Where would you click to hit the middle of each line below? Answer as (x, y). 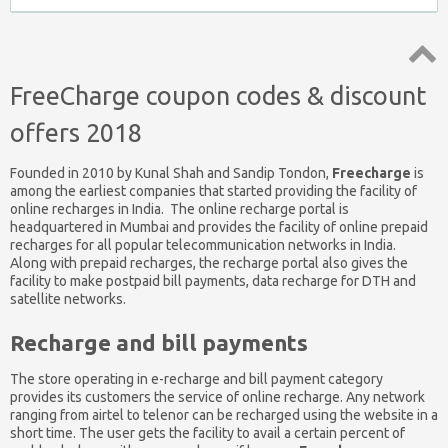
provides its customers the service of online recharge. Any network (217, 397)
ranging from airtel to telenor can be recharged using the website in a (224, 415)
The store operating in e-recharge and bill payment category (196, 379)
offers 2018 (76, 132)
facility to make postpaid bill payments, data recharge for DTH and (213, 281)
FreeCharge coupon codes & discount (218, 95)
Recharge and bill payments (159, 343)
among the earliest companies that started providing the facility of (213, 191)
